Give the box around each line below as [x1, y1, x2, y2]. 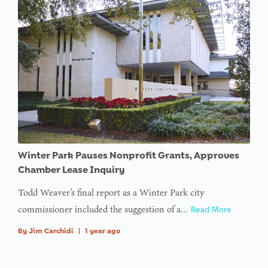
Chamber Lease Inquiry [18, 164, 125, 176]
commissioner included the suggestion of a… [18, 203, 191, 216]
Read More [191, 204, 232, 215]
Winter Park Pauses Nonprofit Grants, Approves [18, 150, 239, 162]
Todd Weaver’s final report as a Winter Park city [18, 186, 205, 199]
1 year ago [85, 227, 120, 236]
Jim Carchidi [29, 227, 74, 236]
